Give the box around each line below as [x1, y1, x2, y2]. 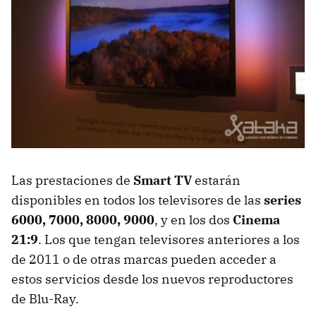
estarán [192, 171, 241, 188]
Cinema [233, 211, 280, 228]
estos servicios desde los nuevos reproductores [11, 270, 293, 287]
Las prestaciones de [11, 171, 133, 188]
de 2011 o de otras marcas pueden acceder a [11, 250, 276, 267]
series [264, 191, 301, 208]
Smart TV [133, 171, 192, 188]
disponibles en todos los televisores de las [11, 191, 264, 208]
